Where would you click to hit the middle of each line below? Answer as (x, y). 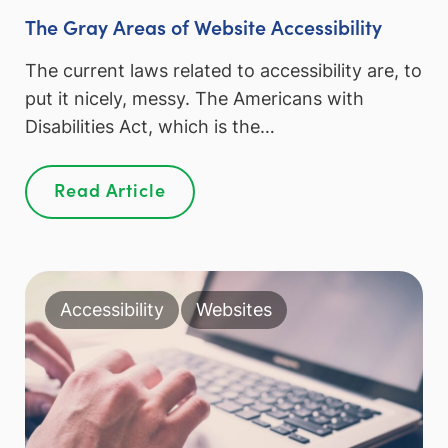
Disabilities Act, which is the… (150, 126)
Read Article (110, 190)
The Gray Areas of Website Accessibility (203, 25)
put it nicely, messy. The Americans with (194, 98)
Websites (234, 309)
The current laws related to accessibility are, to (223, 70)
